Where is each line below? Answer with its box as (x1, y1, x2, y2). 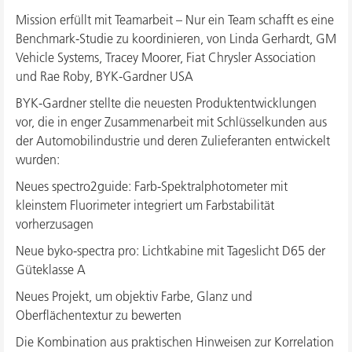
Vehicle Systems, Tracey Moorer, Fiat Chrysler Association (16, 49, 316, 66)
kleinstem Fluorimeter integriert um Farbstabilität (16, 197, 274, 214)
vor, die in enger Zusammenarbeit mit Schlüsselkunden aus (16, 114, 327, 130)
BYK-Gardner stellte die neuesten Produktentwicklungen (16, 95, 317, 112)
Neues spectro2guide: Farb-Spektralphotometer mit (16, 178, 288, 195)
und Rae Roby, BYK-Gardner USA (16, 68, 193, 85)
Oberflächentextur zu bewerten (16, 307, 181, 324)
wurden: (16, 152, 60, 168)
